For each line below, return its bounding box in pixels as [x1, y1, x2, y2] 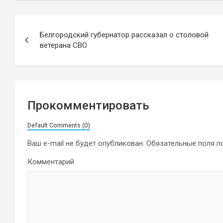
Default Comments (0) [27, 121, 90, 129]
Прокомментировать [27, 99, 149, 112]
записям [15, 55, 74, 72]
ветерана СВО [40, 41, 87, 50]
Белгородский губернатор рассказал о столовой [40, 30, 209, 39]
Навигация [15, 16, 90, 33]
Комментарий [27, 157, 74, 166]
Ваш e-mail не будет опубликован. [27, 139, 144, 148]
